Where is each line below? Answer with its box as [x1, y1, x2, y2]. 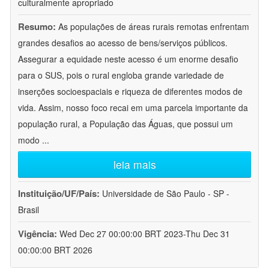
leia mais [113, 157, 156, 172]
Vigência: [18, 227, 59, 241]
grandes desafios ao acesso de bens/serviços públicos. [18, 37, 228, 49]
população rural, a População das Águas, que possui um [18, 118, 233, 130]
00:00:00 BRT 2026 [18, 244, 92, 256]
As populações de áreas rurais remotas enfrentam [58, 20, 249, 33]
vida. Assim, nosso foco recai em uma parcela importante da [18, 101, 248, 114]
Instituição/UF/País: [18, 187, 102, 201]
